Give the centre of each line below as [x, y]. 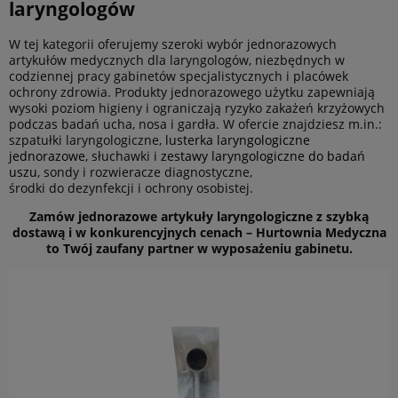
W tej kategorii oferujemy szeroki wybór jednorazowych [173, 44]
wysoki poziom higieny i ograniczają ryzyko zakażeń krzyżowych [197, 107]
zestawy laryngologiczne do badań [263, 155]
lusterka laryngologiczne [238, 139]
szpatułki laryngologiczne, [87, 139]
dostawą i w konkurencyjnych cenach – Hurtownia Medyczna [199, 232]
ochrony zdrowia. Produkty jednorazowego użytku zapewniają [192, 92]
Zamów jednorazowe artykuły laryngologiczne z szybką [199, 216]
